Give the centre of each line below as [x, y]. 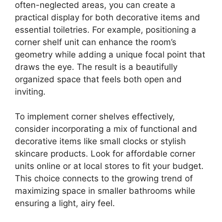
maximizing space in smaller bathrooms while [105, 191]
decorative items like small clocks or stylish [100, 141]
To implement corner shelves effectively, [95, 117]
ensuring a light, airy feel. [65, 203]
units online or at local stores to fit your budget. [109, 166]
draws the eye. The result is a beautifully [96, 67]
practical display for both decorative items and [108, 17]
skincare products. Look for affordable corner [105, 154]
